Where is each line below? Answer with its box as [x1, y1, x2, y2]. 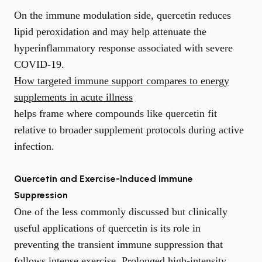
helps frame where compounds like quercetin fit [14, 107, 217, 119]
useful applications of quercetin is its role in [14, 222, 201, 234]
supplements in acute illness [14, 91, 133, 103]
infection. [14, 140, 54, 152]
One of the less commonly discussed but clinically [14, 205, 227, 218]
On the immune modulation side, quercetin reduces [14, 9, 231, 21]
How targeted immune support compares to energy [14, 74, 229, 87]
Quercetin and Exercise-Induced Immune [14, 173, 193, 184]
